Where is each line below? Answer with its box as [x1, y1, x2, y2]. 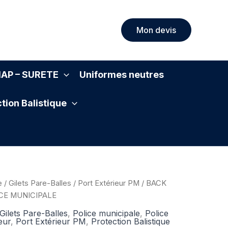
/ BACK [139, 179, 166, 188]
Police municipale [73, 208, 140, 218]
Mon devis [136, 25, 176, 36]
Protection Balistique [91, 216, 170, 226]
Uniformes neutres [79, 69, 164, 80]
